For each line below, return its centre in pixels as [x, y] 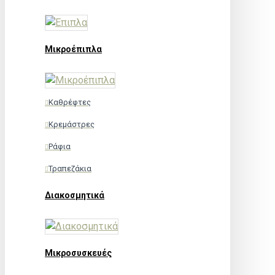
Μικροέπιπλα [73, 49]
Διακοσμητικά [75, 195]
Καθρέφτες [70, 102]
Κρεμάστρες [72, 124]
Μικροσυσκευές [78, 253]
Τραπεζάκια [70, 168]
